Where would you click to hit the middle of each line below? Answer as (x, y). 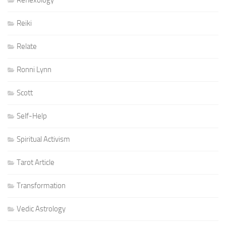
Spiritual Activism (43, 139)
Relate (27, 46)
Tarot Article (36, 162)
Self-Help (32, 116)
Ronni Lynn (34, 70)
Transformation (41, 186)
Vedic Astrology (41, 209)
